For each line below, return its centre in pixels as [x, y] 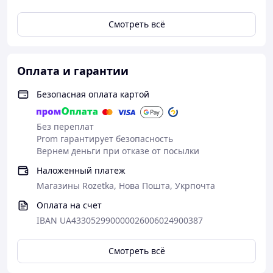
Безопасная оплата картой [93, 94]
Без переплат [65, 126]
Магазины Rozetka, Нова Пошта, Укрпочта [126, 186]
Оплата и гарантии [73, 71]
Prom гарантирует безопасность [105, 139]
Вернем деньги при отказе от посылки [118, 151]
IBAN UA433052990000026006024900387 [120, 220]
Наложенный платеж [81, 170]
